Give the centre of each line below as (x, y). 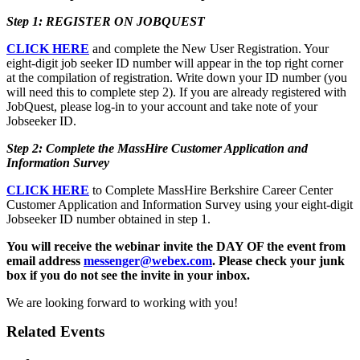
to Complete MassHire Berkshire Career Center (213, 190)
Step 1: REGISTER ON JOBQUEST (107, 21)
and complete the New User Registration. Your (209, 48)
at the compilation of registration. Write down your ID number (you (177, 77)
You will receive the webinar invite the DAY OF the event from (176, 246)
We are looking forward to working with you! (122, 302)
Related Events (55, 331)
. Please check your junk (278, 260)
